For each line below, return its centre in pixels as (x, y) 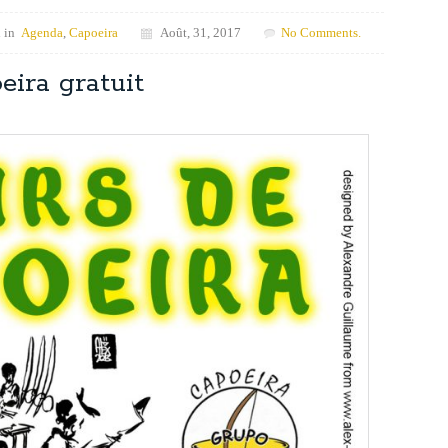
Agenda (42, 32)
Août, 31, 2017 (196, 32)
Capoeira (93, 32)
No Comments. (321, 32)
